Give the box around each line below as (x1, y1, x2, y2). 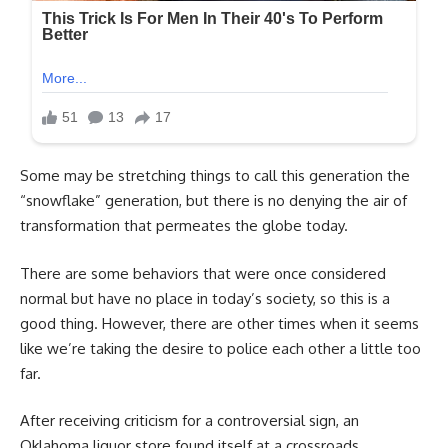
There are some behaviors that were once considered (20, 263, 386, 283)
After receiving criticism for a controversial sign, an (20, 411, 359, 431)
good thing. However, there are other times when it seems (20, 313, 419, 333)
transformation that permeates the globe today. (20, 216, 348, 236)
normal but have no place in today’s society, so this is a (20, 288, 390, 308)
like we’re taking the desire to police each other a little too (20, 338, 421, 358)
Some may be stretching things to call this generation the (20, 166, 410, 186)
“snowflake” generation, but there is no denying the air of (20, 191, 407, 211)
